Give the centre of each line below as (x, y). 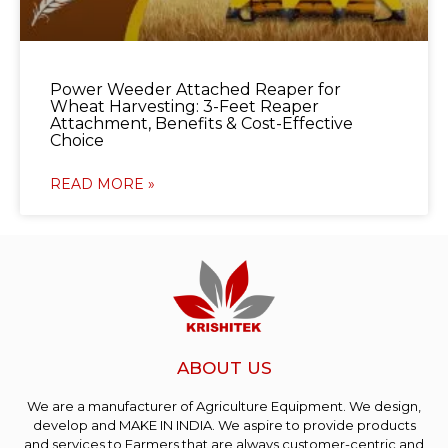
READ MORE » (102, 184)
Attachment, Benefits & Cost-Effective (201, 124)
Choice (77, 141)
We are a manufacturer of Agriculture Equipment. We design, (224, 406)
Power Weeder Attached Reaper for (195, 90)
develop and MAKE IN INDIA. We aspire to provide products (224, 425)
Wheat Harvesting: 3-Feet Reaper (184, 107)
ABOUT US (224, 368)
